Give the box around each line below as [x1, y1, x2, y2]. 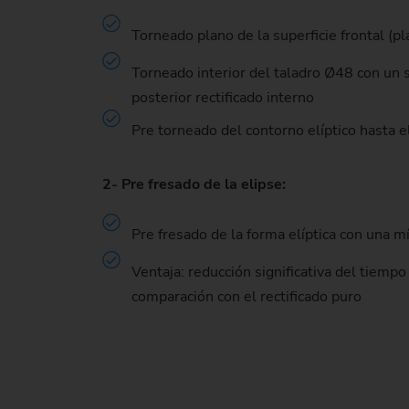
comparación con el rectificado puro [131, 286, 365, 307]
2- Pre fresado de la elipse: [102, 174, 286, 195]
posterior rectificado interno [131, 88, 314, 109]
